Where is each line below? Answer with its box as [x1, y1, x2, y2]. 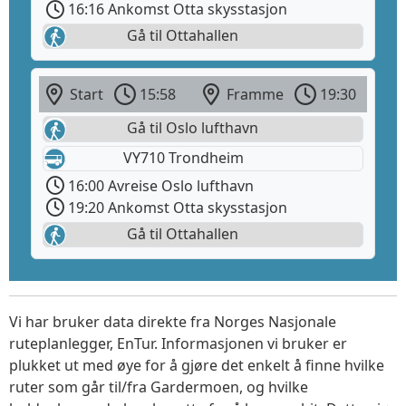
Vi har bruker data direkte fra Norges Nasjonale [9, 312, 336, 332]
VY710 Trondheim [123, 147, 244, 168]
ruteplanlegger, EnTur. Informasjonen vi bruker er [9, 333, 347, 353]
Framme [219, 84, 287, 105]
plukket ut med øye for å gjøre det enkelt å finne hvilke [9, 355, 384, 375]
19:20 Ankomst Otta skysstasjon [64, 197, 287, 217]
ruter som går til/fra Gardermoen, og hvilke [9, 377, 308, 397]
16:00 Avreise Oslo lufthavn [64, 175, 254, 196]
